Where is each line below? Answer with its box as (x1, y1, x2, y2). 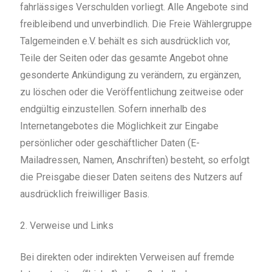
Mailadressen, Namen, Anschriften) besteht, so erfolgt (19, 154, 250, 166)
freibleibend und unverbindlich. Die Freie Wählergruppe (19, 18, 252, 30)
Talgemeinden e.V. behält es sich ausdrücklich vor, (19, 35, 230, 47)
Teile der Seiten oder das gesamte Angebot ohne (19, 52, 228, 64)
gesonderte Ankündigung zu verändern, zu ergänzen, (19, 69, 241, 81)
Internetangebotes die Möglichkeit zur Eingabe (19, 120, 219, 132)
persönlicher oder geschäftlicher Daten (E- (19, 137, 200, 149)
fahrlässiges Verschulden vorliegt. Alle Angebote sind (19, 1, 248, 13)
